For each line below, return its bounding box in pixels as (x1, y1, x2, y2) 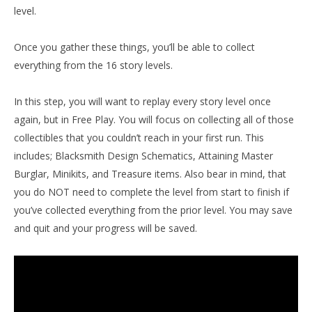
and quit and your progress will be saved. (14, 221, 197, 235)
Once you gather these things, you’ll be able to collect (14, 40, 255, 54)
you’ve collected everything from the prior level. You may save (14, 203, 292, 217)
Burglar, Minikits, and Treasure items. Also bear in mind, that (14, 167, 286, 180)
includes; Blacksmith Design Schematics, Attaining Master (14, 149, 273, 162)
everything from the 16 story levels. (14, 58, 173, 72)
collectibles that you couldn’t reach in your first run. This (14, 131, 264, 144)
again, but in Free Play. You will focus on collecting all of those (14, 113, 294, 126)
